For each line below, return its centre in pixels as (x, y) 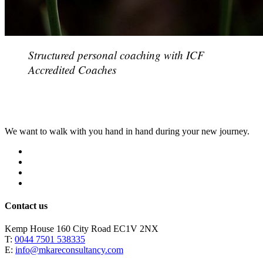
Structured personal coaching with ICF (116, 55)
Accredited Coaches (72, 69)
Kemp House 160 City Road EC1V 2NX (82, 229)
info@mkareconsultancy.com (69, 250)
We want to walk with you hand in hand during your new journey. (127, 131)
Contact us (26, 206)
